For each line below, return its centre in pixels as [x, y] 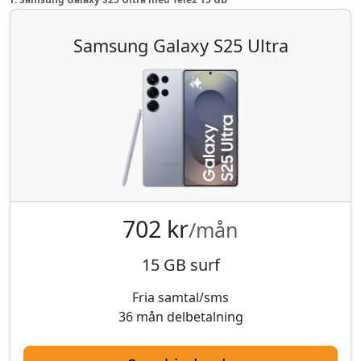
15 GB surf [180, 264]
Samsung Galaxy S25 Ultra [180, 45]
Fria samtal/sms [180, 297]
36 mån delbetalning [180, 316]
